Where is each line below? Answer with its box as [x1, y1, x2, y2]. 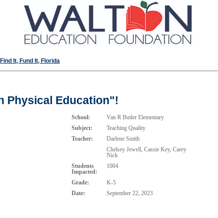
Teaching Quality [107, 125, 147, 131]
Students [72, 163, 94, 169]
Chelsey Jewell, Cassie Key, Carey [107, 146, 187, 153]
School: [72, 114, 91, 121]
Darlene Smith [107, 135, 142, 142]
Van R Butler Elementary [107, 114, 166, 121]
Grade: [72, 179, 90, 186]
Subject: [72, 125, 93, 131]
